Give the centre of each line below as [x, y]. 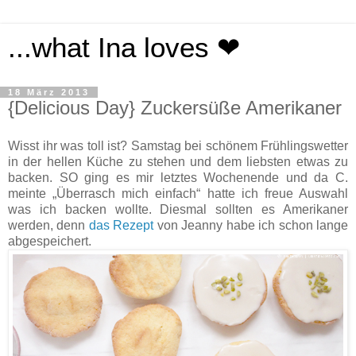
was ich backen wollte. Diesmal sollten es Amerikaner [178, 209]
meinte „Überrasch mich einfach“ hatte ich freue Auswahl [178, 193]
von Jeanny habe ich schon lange [251, 225]
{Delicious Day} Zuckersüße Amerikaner [175, 108]
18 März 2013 [49, 92]
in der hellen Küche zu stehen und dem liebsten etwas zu [178, 161]
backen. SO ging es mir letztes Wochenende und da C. [178, 177]
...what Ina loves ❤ [124, 48]
